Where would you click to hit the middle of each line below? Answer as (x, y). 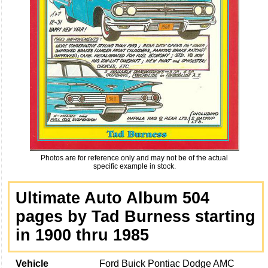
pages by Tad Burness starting (135, 216)
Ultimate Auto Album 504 (112, 198)
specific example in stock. (134, 166)
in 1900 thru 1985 (82, 235)
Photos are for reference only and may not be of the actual (134, 158)
